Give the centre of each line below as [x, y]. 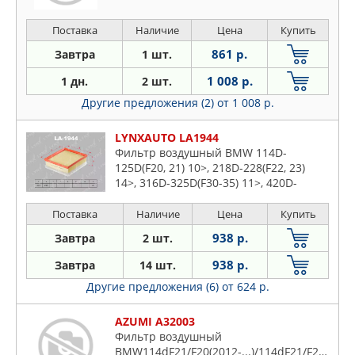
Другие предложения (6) [154, 287]
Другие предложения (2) [149, 103]
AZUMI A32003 [155, 322]
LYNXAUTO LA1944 [167, 138]
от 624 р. [245, 287]
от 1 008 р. [245, 103]
